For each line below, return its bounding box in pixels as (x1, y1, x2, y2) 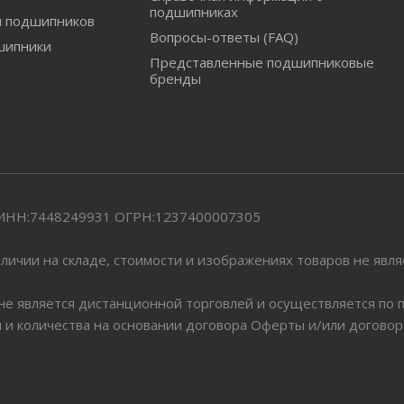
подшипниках (149, 3, 238, 21)
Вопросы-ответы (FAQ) (149, 28, 298, 46)
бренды (149, 69, 201, 87)
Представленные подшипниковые (149, 53, 374, 71)
